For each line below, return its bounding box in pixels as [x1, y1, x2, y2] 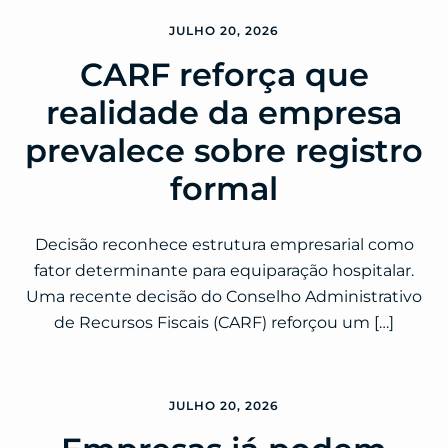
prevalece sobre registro [25, 131, 423, 171]
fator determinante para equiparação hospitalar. [34, 261, 414, 281]
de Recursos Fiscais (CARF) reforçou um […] [54, 313, 394, 333]
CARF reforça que [79, 55, 369, 95]
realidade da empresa [46, 93, 402, 133]
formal [170, 169, 278, 209]
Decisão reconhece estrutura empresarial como [34, 235, 414, 255]
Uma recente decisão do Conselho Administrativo [26, 287, 422, 307]
